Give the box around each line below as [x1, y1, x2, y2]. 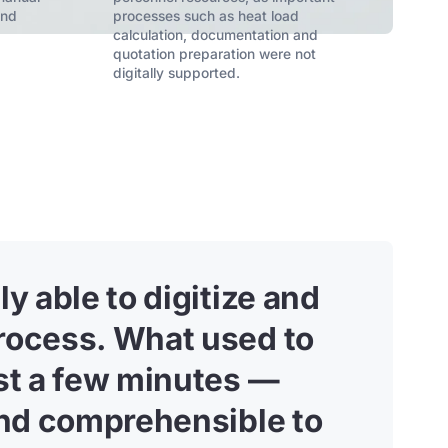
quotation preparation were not [113, 46, 317, 63]
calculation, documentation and [113, 27, 319, 44]
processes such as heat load [113, 8, 300, 25]
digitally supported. [113, 65, 241, 82]
